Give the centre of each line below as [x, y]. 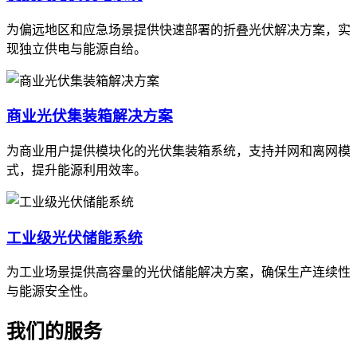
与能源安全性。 [51, 292]
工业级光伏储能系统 [75, 237]
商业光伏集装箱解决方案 [90, 116]
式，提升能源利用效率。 [76, 170]
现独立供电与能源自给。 [76, 49]
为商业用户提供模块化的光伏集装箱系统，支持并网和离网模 [178, 151]
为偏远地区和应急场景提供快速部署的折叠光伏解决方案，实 [178, 29]
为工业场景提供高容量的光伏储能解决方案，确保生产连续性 [178, 273]
